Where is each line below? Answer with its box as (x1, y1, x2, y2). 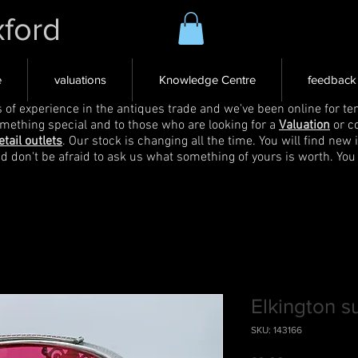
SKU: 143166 (251, 324, 302, 336)
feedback (308, 72, 356, 86)
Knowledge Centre (158, 72, 256, 86)
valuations (54, 72, 106, 86)
